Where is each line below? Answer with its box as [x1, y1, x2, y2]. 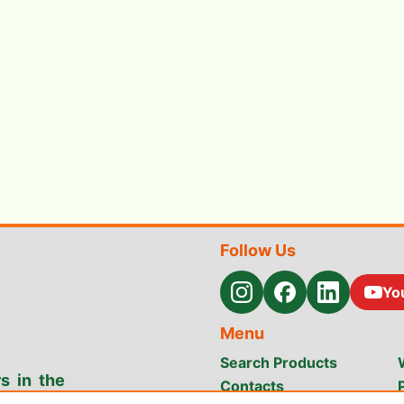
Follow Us [220, 241, 296, 260]
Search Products [220, 353, 337, 372]
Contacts [220, 377, 284, 395]
